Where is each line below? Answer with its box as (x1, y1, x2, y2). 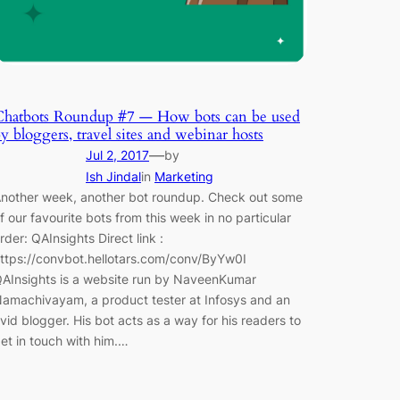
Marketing (154, 169, 213, 185)
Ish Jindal (86, 169, 141, 185)
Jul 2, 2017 (86, 147, 149, 163)
